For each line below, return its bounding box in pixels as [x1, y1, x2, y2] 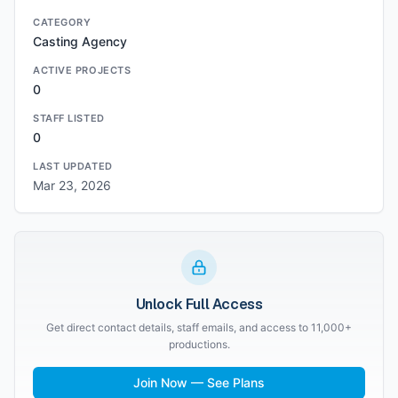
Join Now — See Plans [133, 375, 265, 390]
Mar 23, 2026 [33, 178, 111, 193]
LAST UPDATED [33, 160, 113, 172]
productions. [168, 338, 230, 351]
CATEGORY [33, 16, 92, 28]
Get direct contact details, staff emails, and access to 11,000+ [46, 321, 352, 334]
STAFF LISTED [33, 112, 105, 124]
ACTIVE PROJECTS [33, 64, 131, 76]
